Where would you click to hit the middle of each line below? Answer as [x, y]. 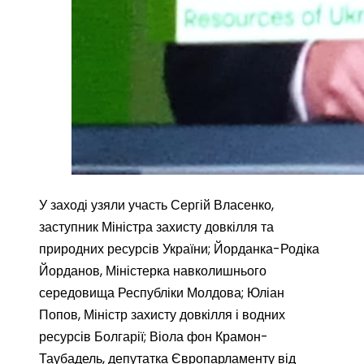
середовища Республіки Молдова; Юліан [162, 293]
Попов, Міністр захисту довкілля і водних [162, 315]
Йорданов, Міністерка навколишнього [153, 271]
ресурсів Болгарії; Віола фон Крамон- [154, 337]
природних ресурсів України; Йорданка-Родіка [179, 249]
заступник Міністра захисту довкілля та [156, 227]
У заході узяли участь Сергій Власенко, [156, 205]
